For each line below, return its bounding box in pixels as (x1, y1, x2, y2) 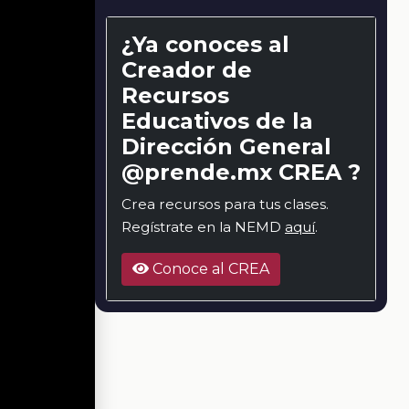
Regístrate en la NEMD (121, 218, 285, 236)
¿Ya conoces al (121, 31, 289, 58)
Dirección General (121, 133, 331, 161)
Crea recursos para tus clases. (121, 195, 329, 214)
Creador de (121, 57, 252, 84)
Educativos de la (121, 108, 313, 135)
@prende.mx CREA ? (121, 159, 361, 186)
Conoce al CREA (149, 260, 269, 278)
